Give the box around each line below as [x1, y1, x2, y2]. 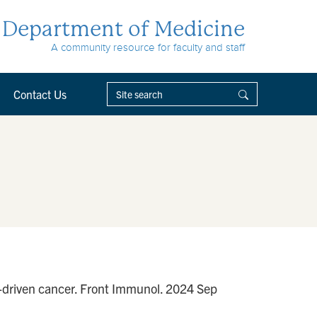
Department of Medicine [2, 16, 245, 41]
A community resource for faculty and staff [51, 42, 245, 53]
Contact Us [13, 87, 67, 101]
